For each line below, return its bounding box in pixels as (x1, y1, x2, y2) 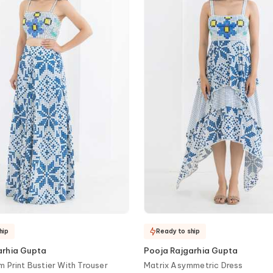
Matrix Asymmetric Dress (144, 260, 243, 270)
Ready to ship (156, 227, 200, 235)
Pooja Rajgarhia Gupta (144, 246, 238, 255)
